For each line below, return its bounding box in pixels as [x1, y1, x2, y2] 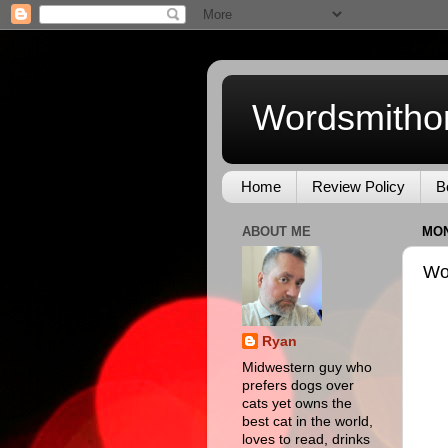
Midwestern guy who [242, 360, 372, 376]
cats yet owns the [242, 396, 352, 412]
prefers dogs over [242, 378, 354, 394]
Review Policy [311, 178, 405, 196]
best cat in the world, [242, 414, 373, 430]
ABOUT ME [242, 224, 311, 240]
